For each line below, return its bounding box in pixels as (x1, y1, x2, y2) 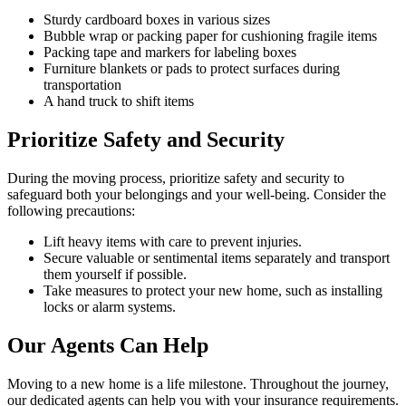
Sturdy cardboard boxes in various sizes (43, 12, 270, 28)
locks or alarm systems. (43, 299, 176, 315)
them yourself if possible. (43, 266, 187, 283)
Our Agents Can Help (7, 333, 208, 358)
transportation (43, 77, 121, 93)
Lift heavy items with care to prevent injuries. (43, 234, 302, 250)
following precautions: (7, 203, 135, 219)
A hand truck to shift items (43, 93, 194, 110)
